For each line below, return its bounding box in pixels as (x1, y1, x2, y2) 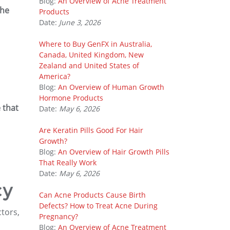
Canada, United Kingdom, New (39, 50, 144, 60)
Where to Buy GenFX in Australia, (39, 39, 152, 49)
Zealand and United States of (39, 61, 139, 70)
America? (39, 71, 70, 81)
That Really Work (39, 158, 97, 167)
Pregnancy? (39, 212, 78, 221)
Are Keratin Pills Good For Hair (39, 125, 143, 135)
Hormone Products (39, 93, 103, 103)
